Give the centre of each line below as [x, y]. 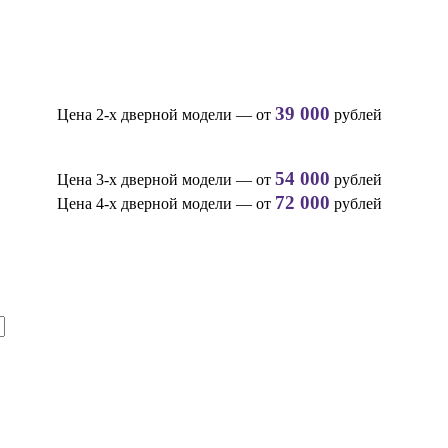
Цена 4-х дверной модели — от [162, 203]
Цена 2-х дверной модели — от [162, 114]
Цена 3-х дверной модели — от [162, 179]
